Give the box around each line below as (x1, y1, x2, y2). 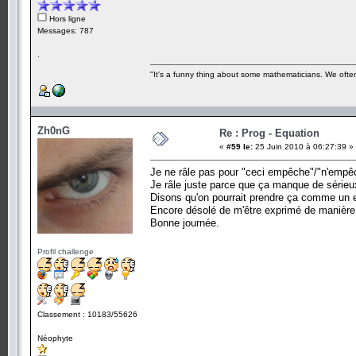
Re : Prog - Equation (219, 126, 319, 139)
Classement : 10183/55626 (37, 309, 137, 319)
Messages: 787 (37, 25, 94, 35)
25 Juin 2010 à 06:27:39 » (253, 141, 354, 151)
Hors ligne (47, 14, 86, 23)
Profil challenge (37, 246, 94, 256)
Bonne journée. (150, 216, 219, 229)
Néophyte (37, 333, 73, 342)
